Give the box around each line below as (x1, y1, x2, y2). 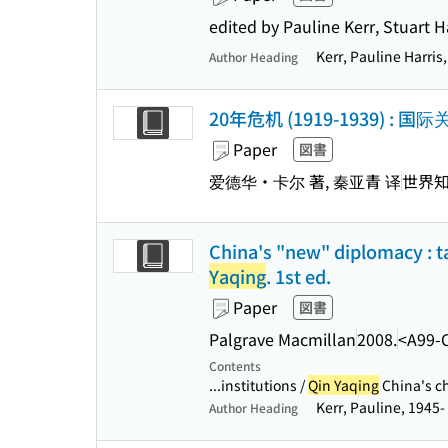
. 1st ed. (266, 263, 331, 289)
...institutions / (209, 375, 308, 395)
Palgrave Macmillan (209, 326, 356, 351)
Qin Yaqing (308, 375, 379, 395)
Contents (209, 357, 261, 374)
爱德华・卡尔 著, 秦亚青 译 (209, 168, 401, 193)
